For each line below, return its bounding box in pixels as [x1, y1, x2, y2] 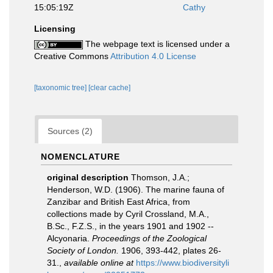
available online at [64, 258, 133, 268]
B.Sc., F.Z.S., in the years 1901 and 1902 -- [47, 221, 214, 231]
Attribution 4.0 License [110, 51, 196, 61]
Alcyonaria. [47, 233, 92, 243]
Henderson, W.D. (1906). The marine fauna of [47, 185, 224, 194]
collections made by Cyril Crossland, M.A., [47, 209, 209, 219]
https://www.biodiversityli [136, 258, 229, 268]
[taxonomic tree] [34, 83, 88, 92]
